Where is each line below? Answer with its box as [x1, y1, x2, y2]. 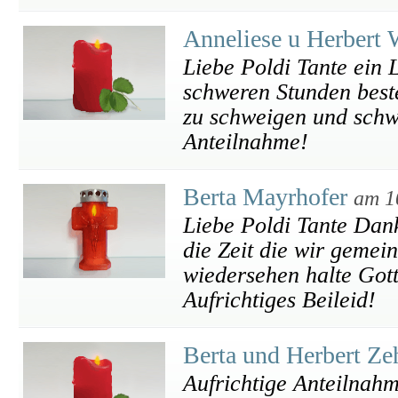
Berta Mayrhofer [183, 183, 354, 211]
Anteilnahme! [183, 129, 308, 155]
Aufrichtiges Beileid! [183, 287, 376, 313]
